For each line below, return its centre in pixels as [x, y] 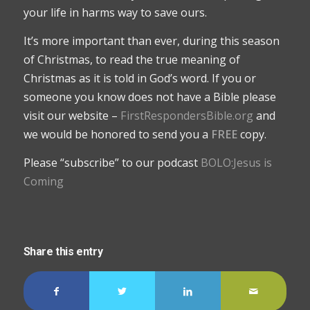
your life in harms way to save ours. [115, 13]
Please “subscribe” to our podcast [112, 162]
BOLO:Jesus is [236, 162]
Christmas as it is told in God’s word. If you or [139, 79]
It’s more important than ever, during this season [151, 41]
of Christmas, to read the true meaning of [131, 60]
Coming [43, 181]
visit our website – [72, 116]
